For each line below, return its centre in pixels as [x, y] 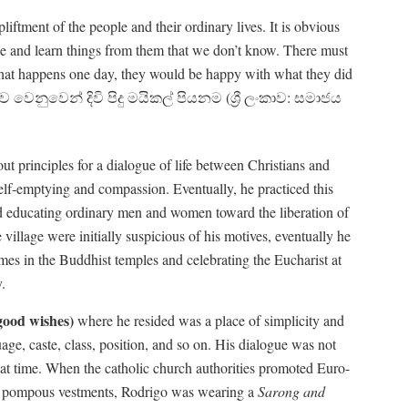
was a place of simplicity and [261, 320]
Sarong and [291, 391]
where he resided [126, 320]
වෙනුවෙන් [48, 97]
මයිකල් [150, 97]
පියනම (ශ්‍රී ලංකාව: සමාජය [259, 97]
